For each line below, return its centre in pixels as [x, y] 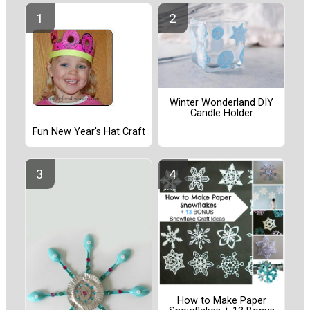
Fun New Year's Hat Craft [89, 132]
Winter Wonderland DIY [221, 103]
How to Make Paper [221, 301]
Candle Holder [221, 113]
